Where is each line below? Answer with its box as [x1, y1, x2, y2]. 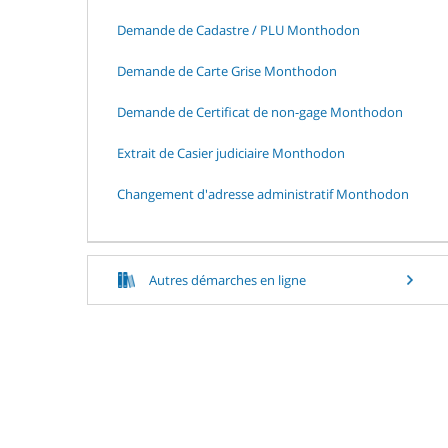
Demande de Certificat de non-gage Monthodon [117, 102, 403, 121]
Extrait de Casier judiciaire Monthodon [117, 143, 345, 162]
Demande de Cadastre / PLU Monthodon [117, 20, 360, 39]
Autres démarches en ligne [149, 270, 306, 289]
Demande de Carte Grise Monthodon [117, 61, 337, 80]
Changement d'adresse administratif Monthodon [117, 184, 409, 203]
